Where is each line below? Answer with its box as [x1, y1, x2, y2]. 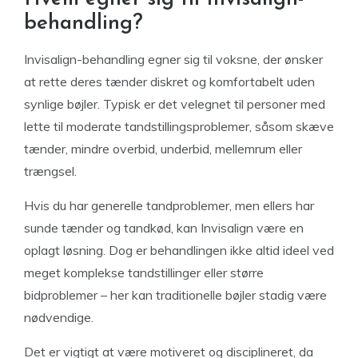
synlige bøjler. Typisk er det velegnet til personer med [24, 96, 325, 112]
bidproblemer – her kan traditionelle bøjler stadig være [24, 287, 327, 303]
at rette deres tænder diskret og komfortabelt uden [24, 74, 315, 89]
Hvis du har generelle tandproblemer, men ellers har [24, 197, 314, 213]
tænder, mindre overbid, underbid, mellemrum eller [24, 141, 302, 157]
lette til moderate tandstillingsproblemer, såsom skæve [24, 118, 334, 134]
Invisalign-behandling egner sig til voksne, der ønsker [24, 51, 323, 67]
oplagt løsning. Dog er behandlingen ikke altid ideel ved [24, 242, 334, 258]
